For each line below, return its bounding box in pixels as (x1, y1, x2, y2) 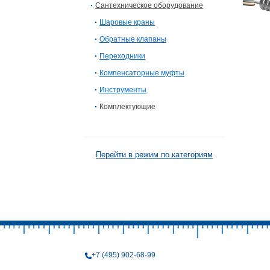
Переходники (99, 52, 145, 60)
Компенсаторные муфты (99, 69, 184, 77)
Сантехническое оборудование (95, 1, 203, 10)
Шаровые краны (99, 18, 155, 27)
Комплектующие (99, 102, 155, 111)
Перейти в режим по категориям (96, 150, 213, 159)
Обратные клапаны (99, 35, 166, 43)
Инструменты (99, 86, 146, 94)
